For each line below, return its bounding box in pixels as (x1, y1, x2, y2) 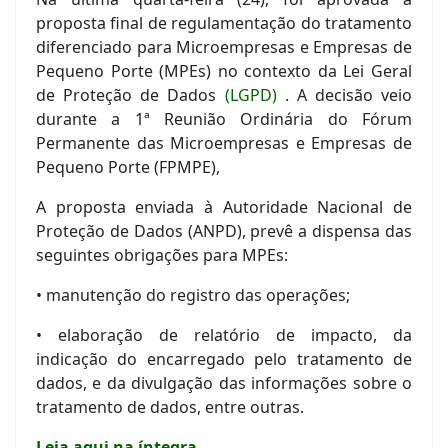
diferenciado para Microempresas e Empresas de (36, 36, 412, 59)
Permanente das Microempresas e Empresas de (36, 132, 412, 155)
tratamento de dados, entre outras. (36, 396, 304, 419)
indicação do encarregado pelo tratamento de (36, 348, 412, 371)
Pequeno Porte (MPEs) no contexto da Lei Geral (36, 60, 412, 83)
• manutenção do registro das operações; (36, 284, 358, 307)
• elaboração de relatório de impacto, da (36, 324, 412, 347)
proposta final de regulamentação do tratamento (36, 12, 412, 35)
